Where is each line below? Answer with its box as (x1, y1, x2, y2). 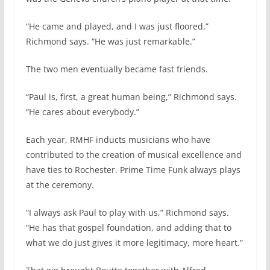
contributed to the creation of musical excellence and (25, 149, 242, 161)
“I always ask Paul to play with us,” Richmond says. (25, 207, 229, 219)
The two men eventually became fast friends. (25, 63, 208, 75)
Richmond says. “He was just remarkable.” (25, 36, 195, 48)
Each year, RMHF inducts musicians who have (25, 134, 210, 146)
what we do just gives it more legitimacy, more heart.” (25, 237, 243, 249)
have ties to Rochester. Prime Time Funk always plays (25, 164, 240, 176)
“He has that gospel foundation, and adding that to (25, 222, 231, 234)
